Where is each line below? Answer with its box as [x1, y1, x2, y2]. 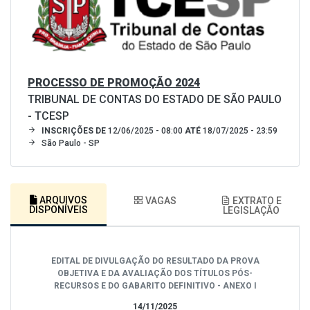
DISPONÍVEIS [29, 203, 89, 215]
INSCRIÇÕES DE [42, 125, 106, 136]
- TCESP [28, 109, 69, 122]
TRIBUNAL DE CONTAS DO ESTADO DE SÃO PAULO [28, 92, 282, 106]
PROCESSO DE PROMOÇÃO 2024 [28, 75, 200, 89]
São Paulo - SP [42, 138, 100, 148]
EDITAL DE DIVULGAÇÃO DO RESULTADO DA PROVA [51, 255, 259, 266]
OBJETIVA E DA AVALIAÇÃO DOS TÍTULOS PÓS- [57, 268, 253, 278]
